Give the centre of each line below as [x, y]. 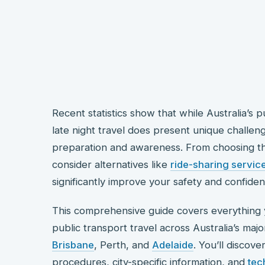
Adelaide [173, 245]
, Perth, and [123, 245]
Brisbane [73, 245]
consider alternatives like [111, 164]
